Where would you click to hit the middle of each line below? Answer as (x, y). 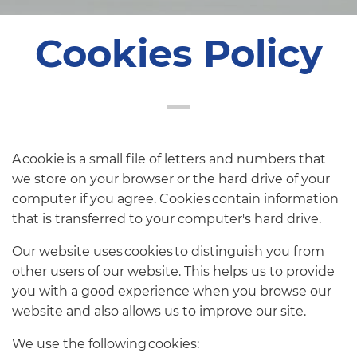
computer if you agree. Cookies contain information (175, 198)
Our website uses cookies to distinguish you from (168, 251)
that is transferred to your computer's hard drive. (167, 218)
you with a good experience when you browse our (172, 291)
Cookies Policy (178, 53)
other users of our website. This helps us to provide (173, 271)
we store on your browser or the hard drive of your (171, 178)
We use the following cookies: (106, 343)
